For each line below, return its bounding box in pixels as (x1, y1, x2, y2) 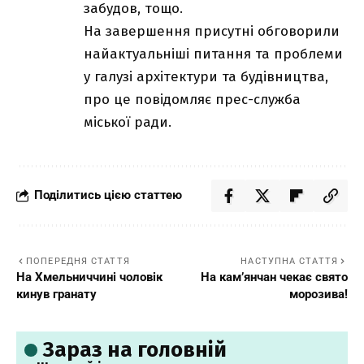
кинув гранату (16, 286, 97, 301)
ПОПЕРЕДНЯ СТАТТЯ (26, 255, 130, 266)
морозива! (289, 286, 348, 301)
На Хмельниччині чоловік (16, 269, 162, 284)
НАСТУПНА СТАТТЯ (240, 255, 338, 266)
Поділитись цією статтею (34, 188, 182, 203)
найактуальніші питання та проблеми (84, 45, 343, 63)
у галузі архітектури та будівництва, (84, 67, 328, 85)
